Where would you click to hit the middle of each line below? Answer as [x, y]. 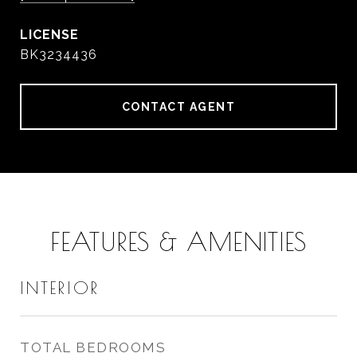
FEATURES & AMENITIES [178, 241]
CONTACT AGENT [178, 107]
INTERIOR [60, 288]
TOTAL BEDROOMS [93, 347]
